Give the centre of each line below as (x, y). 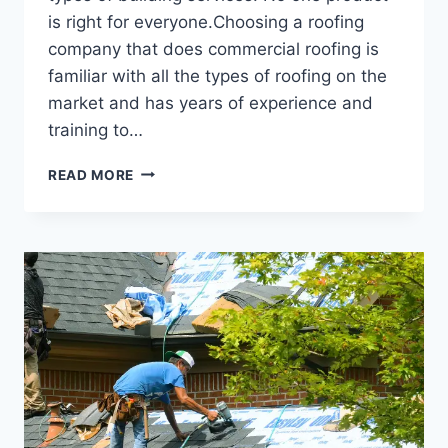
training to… (95, 129)
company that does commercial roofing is (213, 48)
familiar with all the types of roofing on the (217, 75)
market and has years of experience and (210, 102)
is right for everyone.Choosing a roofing (206, 21)
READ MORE (91, 174)
